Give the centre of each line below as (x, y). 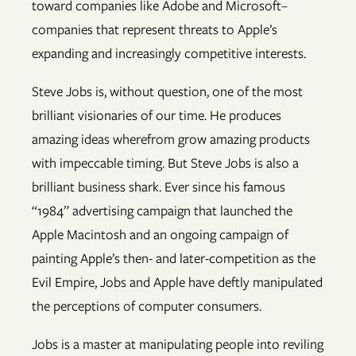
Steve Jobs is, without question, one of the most (167, 92)
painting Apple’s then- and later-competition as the (174, 259)
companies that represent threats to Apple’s (155, 30)
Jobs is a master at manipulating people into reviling (178, 344)
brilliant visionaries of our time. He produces (157, 116)
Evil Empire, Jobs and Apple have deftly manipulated (177, 282)
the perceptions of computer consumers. (147, 306)
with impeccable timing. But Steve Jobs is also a (165, 163)
